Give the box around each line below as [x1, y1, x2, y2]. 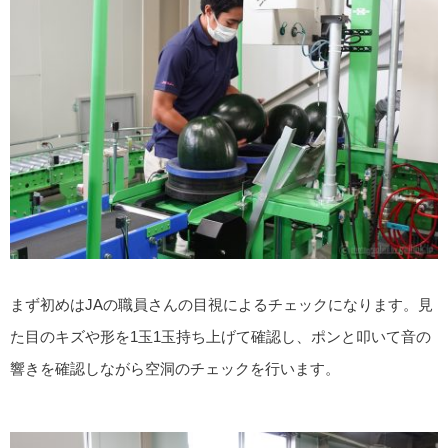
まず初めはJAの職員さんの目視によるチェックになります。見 [10, 296, 433, 314]
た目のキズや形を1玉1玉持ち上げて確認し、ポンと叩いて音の [10, 328, 431, 346]
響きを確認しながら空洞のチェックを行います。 [10, 360, 340, 378]
